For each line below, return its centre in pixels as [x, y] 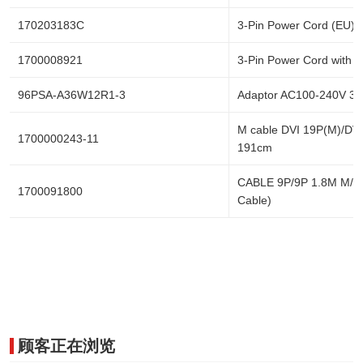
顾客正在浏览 [66, 346]
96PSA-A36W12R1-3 [72, 95]
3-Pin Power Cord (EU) [296, 25]
